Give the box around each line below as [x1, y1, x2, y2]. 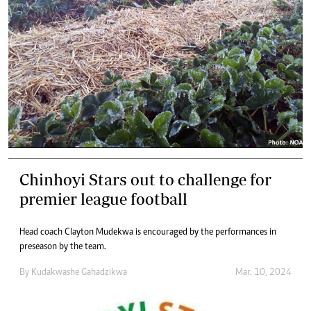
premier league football [19, 189, 187, 208]
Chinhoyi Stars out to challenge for [19, 169, 271, 189]
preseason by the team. [19, 242, 106, 252]
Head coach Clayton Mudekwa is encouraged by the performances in [19, 227, 276, 237]
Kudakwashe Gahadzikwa [31, 267, 127, 278]
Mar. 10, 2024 [235, 267, 292, 278]
